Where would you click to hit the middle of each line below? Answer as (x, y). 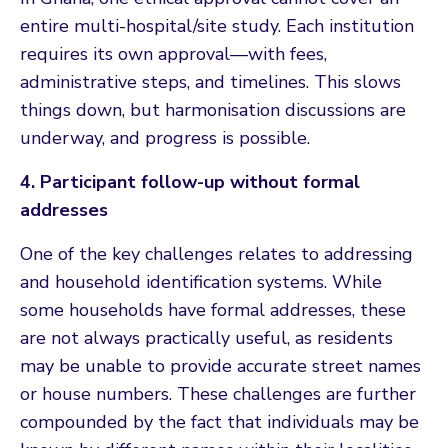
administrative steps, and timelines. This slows (210, 81)
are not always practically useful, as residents (206, 337)
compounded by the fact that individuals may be (219, 421)
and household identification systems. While (201, 281)
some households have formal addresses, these (213, 309)
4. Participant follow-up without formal (190, 181)
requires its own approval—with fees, (173, 53)
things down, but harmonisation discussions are (213, 109)
